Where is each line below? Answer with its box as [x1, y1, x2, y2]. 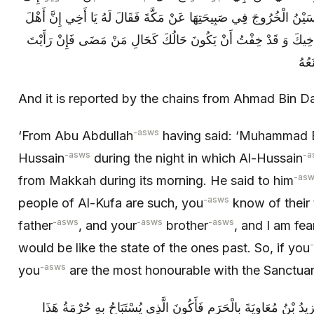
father [18, 217, 53, 233]
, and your [78, 217, 137, 233]
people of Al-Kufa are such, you [18, 195, 203, 210]
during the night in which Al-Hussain [90, 150, 303, 165]
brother [163, 217, 208, 233]
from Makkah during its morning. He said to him [18, 172, 294, 188]
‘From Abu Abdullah [18, 128, 133, 143]
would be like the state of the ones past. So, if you [18, 240, 310, 255]
